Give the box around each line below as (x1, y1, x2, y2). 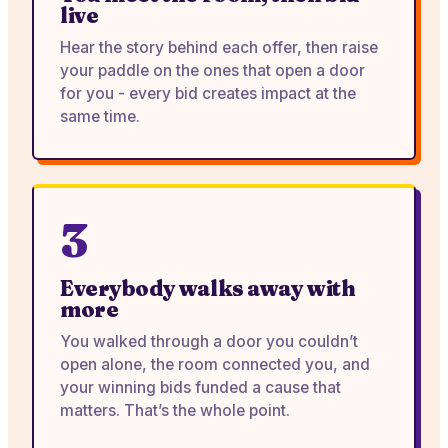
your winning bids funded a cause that (60, 378, 341, 397)
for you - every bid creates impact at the (60, 84, 356, 103)
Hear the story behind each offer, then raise (60, 38, 378, 57)
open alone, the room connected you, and (60, 355, 370, 374)
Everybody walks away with (60, 275, 356, 301)
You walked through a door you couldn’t (60, 332, 358, 351)
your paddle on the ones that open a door (60, 61, 365, 80)
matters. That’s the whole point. (60, 401, 290, 420)
